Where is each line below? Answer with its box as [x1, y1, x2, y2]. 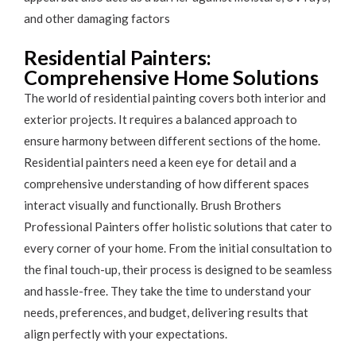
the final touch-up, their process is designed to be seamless [24, 261, 332, 277]
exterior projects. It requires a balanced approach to [24, 111, 297, 126]
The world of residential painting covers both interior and [24, 90, 326, 105]
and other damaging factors [24, 11, 170, 25]
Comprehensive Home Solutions [24, 64, 319, 89]
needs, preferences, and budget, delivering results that [24, 304, 308, 319]
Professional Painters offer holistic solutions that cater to [24, 219, 332, 234]
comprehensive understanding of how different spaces [24, 176, 309, 191]
